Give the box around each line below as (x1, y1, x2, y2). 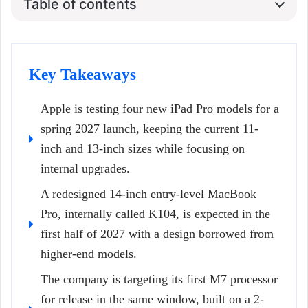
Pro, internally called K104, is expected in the (41, 207, 270, 221)
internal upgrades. (41, 162, 130, 176)
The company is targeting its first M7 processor (41, 272, 278, 287)
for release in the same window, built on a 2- (41, 292, 264, 307)
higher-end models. (41, 247, 137, 261)
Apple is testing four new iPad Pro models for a (41, 102, 279, 116)
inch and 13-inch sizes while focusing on (41, 142, 245, 156)
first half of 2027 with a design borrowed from (41, 227, 274, 241)
